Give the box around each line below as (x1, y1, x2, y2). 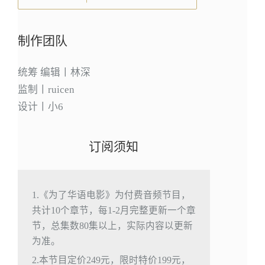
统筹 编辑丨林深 (17, 67, 91, 79)
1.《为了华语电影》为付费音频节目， (31, 190, 190, 201)
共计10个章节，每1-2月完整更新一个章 (31, 205, 196, 216)
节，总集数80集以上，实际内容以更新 (31, 221, 193, 231)
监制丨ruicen (17, 84, 75, 96)
